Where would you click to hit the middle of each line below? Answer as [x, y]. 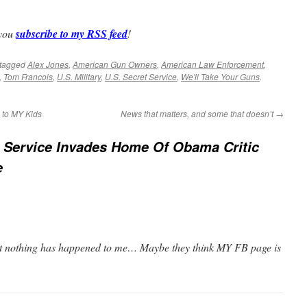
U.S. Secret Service [141, 76]
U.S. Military [79, 76]
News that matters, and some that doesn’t [198, 113]
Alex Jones [48, 64]
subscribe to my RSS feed [72, 34]
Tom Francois [28, 76]
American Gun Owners [115, 64]
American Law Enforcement [212, 64]
